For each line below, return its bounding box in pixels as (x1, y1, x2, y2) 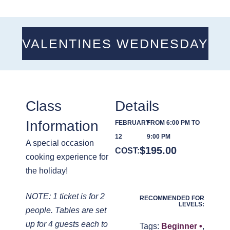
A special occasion (26, 139, 94, 147)
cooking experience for (26, 152, 108, 161)
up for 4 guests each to (26, 220, 108, 228)
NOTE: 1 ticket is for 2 (26, 192, 105, 201)
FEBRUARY (115, 119, 150, 126)
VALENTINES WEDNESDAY (22, 36, 208, 51)
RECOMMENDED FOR (140, 195, 204, 202)
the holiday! (26, 166, 68, 175)
